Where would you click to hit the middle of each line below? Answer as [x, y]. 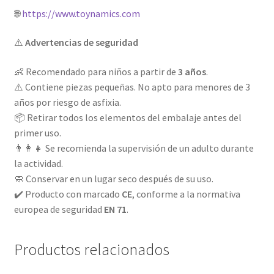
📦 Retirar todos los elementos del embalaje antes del [128, 117]
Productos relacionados [91, 250]
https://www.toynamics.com [81, 13]
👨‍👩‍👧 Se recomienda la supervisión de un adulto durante [134, 148]
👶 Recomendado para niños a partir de [96, 71]
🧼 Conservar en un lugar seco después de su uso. [113, 178]
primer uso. [37, 132]
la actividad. [38, 163]
